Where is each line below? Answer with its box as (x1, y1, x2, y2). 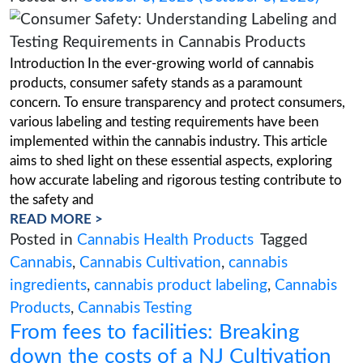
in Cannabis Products (12, 38, 257, 66)
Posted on (12, 77, 103, 97)
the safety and (12, 332, 117, 349)
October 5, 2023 (102, 77, 243, 97)
